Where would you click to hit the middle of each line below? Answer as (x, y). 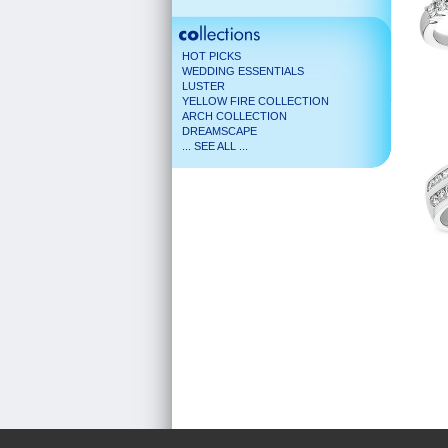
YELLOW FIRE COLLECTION (255, 101)
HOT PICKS (211, 56)
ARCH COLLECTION (234, 116)
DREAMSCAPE (219, 131)
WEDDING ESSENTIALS (243, 71)
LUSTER (203, 86)
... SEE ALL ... (215, 146)
